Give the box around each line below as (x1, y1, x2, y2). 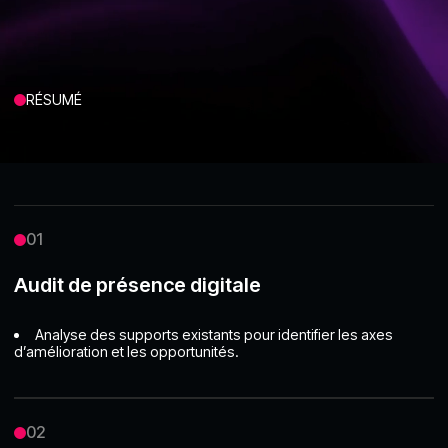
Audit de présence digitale (14, 273, 262, 298)
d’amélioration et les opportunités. (14, 343, 240, 361)
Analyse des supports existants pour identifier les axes (34, 326, 393, 344)
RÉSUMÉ (26, 91, 83, 109)
